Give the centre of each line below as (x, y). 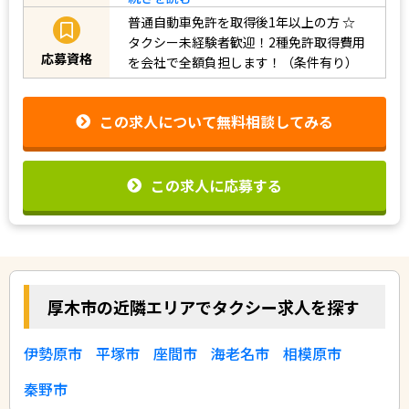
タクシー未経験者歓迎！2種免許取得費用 (246, 42)
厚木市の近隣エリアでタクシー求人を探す (204, 306)
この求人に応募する (216, 185)
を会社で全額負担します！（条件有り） (243, 63)
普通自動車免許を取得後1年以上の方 (234, 22)
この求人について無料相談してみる (216, 122)
